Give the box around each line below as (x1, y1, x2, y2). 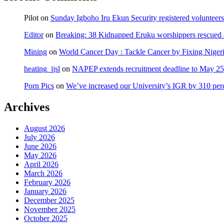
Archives (4, 100, 49, 114)
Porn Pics (24, 81, 54, 90)
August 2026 (24, 124, 65, 133)
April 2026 (24, 160, 58, 169)
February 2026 (24, 178, 70, 187)
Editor (24, 30, 43, 39)
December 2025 (24, 196, 74, 205)
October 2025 (24, 214, 67, 223)
